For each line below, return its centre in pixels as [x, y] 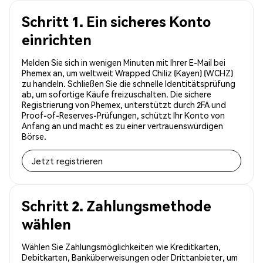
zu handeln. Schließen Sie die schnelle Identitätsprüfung [129, 84]
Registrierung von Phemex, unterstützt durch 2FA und [124, 105]
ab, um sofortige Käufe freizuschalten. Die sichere [117, 94]
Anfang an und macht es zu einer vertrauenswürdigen [122, 126]
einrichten [57, 40]
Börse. [34, 136]
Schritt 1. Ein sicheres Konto [116, 22]
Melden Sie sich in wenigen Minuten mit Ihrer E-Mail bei [124, 63]
